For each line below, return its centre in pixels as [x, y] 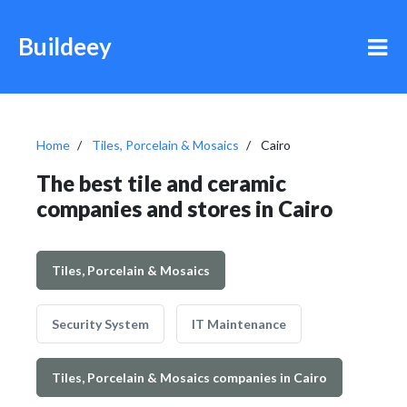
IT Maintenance [239, 324]
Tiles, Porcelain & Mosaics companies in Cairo [189, 377]
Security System [100, 324]
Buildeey [65, 46]
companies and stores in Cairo [184, 208]
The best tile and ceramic [161, 183]
